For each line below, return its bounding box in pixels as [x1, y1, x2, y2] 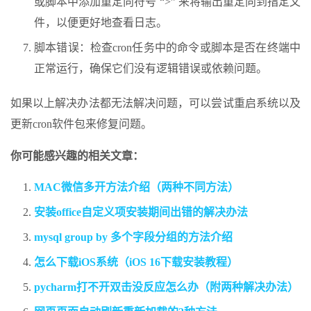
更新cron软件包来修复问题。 [10, 118, 152, 131]
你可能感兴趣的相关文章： [10, 150, 144, 162]
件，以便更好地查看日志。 [34, 17, 167, 29]
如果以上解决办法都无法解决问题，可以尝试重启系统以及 [10, 97, 301, 110]
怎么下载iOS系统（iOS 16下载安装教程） [34, 256, 238, 269]
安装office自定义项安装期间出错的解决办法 [34, 206, 248, 219]
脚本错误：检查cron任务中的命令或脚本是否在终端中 [34, 42, 301, 54]
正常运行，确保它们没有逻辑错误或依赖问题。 [34, 62, 267, 75]
